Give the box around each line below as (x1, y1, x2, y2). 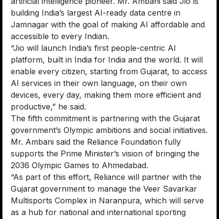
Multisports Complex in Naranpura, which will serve (11, 196, 204, 206)
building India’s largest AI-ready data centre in (11, 8, 180, 18)
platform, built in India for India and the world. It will (11, 55, 203, 65)
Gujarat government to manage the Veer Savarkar (11, 184, 197, 194)
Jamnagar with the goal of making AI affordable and (11, 20, 205, 30)
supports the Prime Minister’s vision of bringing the (11, 149, 199, 159)
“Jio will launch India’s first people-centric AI (11, 43, 176, 53)
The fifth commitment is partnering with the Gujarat (11, 113, 200, 124)
